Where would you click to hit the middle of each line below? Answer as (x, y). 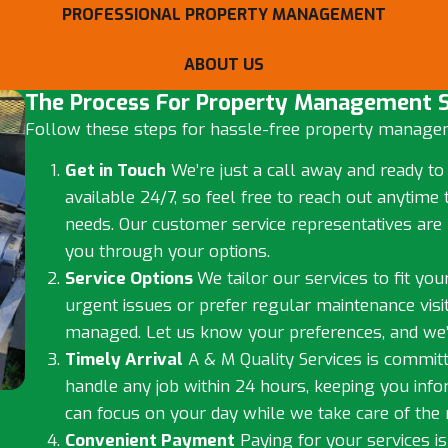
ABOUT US (224, 64)
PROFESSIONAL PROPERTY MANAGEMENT (224, 14)
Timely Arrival (123, 360)
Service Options (130, 279)
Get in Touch (115, 171)
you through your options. (167, 252)
